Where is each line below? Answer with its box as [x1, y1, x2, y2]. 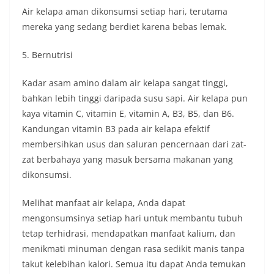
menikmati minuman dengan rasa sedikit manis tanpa [22, 243, 245, 255]
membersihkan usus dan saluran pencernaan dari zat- [22, 138, 246, 150]
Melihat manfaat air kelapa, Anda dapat [22, 197, 185, 209]
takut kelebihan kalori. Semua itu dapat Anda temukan [22, 258, 246, 270]
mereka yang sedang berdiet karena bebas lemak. [22, 21, 227, 33]
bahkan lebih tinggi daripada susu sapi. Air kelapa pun [22, 92, 248, 105]
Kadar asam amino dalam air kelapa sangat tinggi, [22, 77, 228, 89]
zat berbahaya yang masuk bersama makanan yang [22, 154, 233, 166]
